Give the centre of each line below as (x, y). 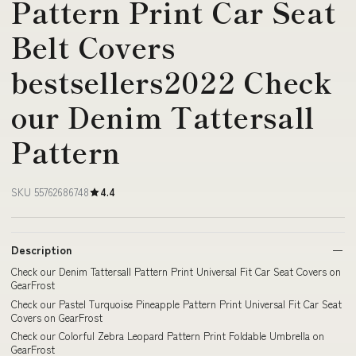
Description (41, 250)
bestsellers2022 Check (172, 81)
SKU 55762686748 (50, 192)
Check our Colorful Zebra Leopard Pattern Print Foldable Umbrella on (168, 336)
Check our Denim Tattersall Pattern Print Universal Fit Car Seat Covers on (176, 271)
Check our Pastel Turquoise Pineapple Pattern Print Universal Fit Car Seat (176, 304)
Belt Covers (93, 46)
